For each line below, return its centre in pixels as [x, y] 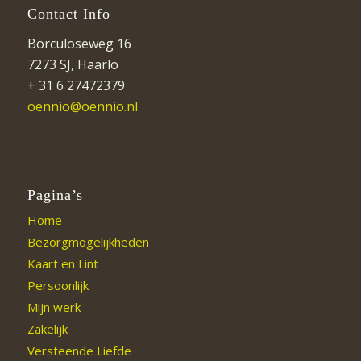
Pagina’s [55, 195]
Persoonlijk [58, 286]
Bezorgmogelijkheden [88, 242]
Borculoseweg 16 [79, 43]
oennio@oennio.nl [82, 106]
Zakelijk [47, 329]
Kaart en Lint [62, 264]
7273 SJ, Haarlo [73, 64]
